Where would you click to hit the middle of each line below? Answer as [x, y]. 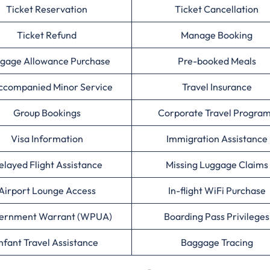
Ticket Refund [47, 35]
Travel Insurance [217, 87]
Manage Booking [217, 35]
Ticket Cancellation [217, 9]
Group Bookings [47, 113]
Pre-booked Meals [217, 61]
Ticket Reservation [47, 9]
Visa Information [47, 139]
